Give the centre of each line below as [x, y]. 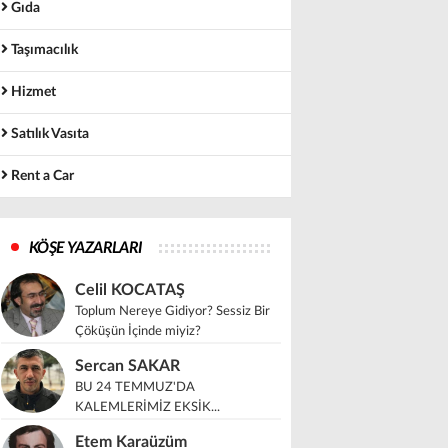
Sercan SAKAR [127, 366]
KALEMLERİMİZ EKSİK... [147, 407]
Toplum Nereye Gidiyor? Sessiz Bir [172, 311]
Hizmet [32, 92]
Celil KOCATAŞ [130, 290]
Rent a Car [41, 176]
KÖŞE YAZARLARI [86, 248]
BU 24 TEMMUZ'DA [135, 387]
